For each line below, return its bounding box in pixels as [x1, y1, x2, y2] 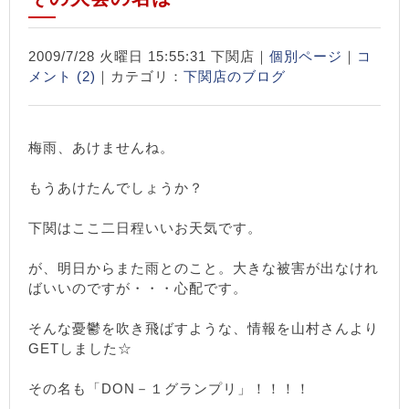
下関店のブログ [184, 68, 286, 84]
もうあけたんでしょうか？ [28, 180, 208, 195]
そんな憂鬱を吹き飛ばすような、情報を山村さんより [28, 320, 379, 336]
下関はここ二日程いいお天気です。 [28, 220, 262, 236]
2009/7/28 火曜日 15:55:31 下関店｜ [28, 48, 269, 64]
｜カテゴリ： [96, 68, 184, 84]
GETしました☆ [28, 341, 132, 356]
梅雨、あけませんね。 [28, 140, 174, 155]
